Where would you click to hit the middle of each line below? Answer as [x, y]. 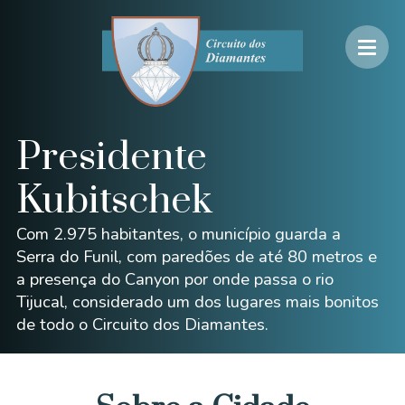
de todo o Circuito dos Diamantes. [142, 324]
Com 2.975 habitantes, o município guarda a [178, 234]
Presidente [111, 157]
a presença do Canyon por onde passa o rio [174, 279]
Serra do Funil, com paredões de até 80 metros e [196, 256]
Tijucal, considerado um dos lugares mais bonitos [197, 301]
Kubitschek [114, 201]
